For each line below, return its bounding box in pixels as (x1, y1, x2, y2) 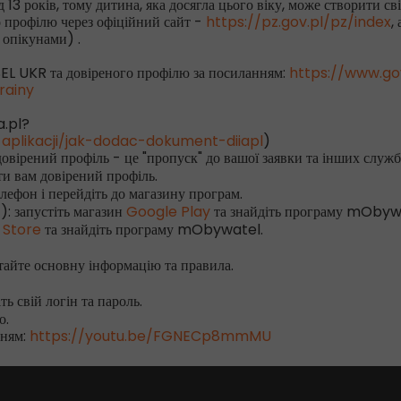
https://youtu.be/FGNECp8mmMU (30, 326, 271, 346)
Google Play (126, 201, 210, 222)
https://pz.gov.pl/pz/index (206, 12, 391, 32)
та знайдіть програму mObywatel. (41, 219, 263, 240)
